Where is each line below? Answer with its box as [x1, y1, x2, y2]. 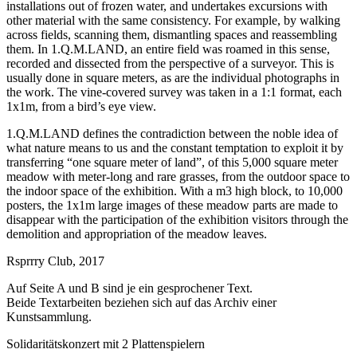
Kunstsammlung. [6, 309, 92, 324]
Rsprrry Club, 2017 [6, 253, 104, 268]
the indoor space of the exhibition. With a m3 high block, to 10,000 [6, 183, 343, 198]
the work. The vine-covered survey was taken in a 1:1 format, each [6, 84, 342, 99]
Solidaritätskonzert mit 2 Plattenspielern [6, 336, 205, 351]
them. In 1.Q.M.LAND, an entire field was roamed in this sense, [6, 41, 330, 56]
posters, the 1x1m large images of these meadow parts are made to [6, 198, 338, 212]
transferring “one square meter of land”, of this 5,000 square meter [6, 155, 338, 169]
